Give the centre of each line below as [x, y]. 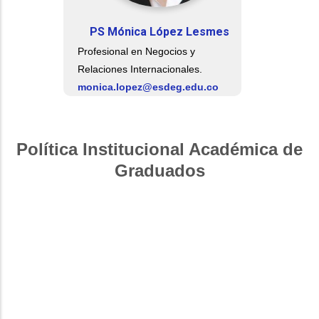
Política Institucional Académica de [159, 149]
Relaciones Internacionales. [140, 69]
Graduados [159, 171]
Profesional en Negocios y [136, 51]
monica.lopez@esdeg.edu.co [148, 87]
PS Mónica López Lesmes [159, 32]
